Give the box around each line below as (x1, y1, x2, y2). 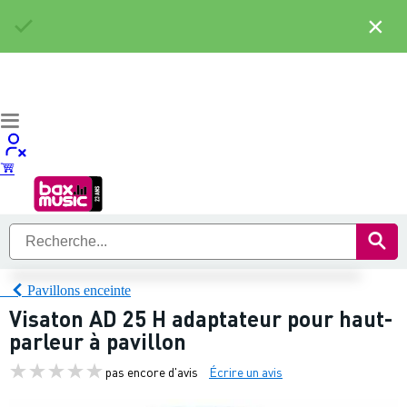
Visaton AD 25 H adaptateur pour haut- (9, 304, 392, 333)
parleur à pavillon (9, 327, 186, 355)
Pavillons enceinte (27, 282, 131, 298)
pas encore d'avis (105, 362, 198, 380)
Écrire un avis (209, 362, 283, 380)
